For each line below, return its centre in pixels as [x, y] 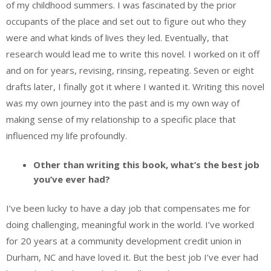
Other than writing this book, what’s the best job [146, 165]
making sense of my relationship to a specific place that [121, 119]
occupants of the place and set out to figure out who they [126, 21]
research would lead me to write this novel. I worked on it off [133, 54]
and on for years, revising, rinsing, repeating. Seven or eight [130, 70]
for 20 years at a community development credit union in [124, 240]
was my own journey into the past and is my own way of [123, 103]
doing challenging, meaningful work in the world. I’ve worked [130, 224]
